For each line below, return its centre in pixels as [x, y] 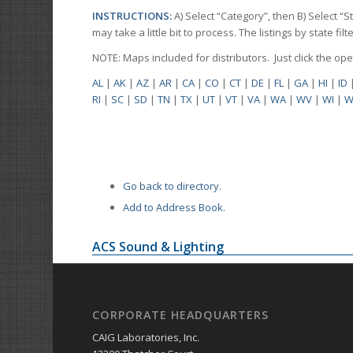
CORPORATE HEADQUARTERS [181, 315]
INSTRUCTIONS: [134, 16]
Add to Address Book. [175, 208]
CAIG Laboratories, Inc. [146, 338]
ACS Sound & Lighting [158, 247]
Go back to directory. [173, 186]
